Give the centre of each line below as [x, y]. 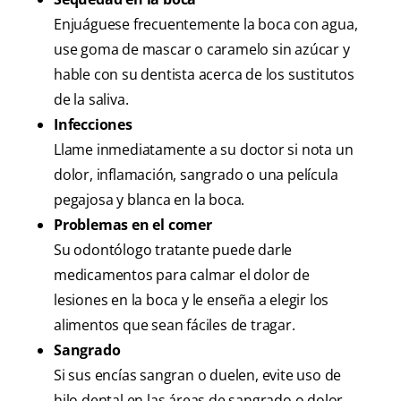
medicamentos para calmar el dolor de [182, 275]
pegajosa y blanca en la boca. [149, 200]
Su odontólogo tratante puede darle [173, 250]
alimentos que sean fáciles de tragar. [175, 325]
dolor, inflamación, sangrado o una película [196, 175]
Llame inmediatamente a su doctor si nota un [204, 150]
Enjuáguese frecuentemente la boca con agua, [206, 25]
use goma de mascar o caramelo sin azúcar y [202, 50]
